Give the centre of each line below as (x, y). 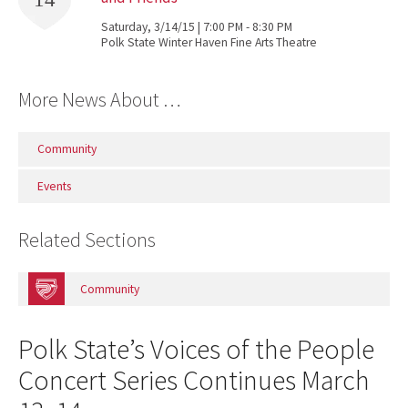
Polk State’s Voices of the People (196, 349)
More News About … (100, 100)
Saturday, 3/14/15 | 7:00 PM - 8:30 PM (196, 27)
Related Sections (87, 240)
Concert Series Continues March (194, 380)
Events (54, 186)
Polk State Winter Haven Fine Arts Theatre (209, 43)
